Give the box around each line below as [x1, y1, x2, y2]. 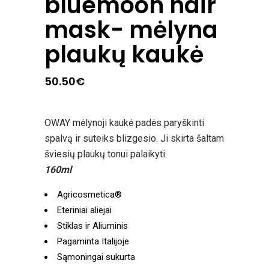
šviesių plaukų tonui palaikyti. [44, 148, 167, 160]
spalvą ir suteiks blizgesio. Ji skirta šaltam [44, 133, 224, 145]
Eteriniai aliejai [57, 205, 112, 216]
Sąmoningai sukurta [57, 252, 135, 263]
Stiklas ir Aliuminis [57, 220, 128, 232]
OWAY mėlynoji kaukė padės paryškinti [44, 117, 204, 129]
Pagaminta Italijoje [57, 236, 129, 247]
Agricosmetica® [57, 189, 122, 201]
